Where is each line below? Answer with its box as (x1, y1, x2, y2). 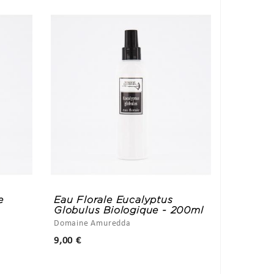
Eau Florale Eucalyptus (54, 194, 173, 206)
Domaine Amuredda (54, 219, 131, 229)
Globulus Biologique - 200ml (54, 205, 204, 216)
